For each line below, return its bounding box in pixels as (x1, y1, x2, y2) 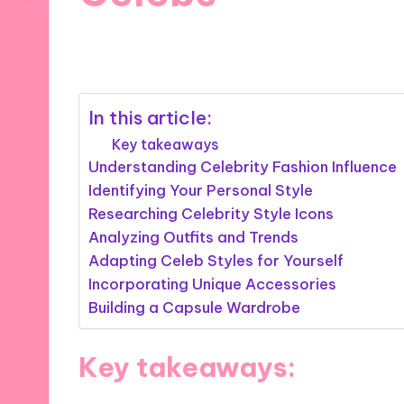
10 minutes (233, 36, 304, 53)
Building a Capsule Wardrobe (88, 298, 301, 317)
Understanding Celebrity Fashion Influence (88, 157, 398, 176)
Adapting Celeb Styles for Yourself (88, 251, 344, 270)
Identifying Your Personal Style (88, 180, 314, 199)
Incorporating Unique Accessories (88, 274, 337, 293)
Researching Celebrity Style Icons (88, 204, 335, 223)
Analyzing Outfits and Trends (88, 227, 299, 246)
